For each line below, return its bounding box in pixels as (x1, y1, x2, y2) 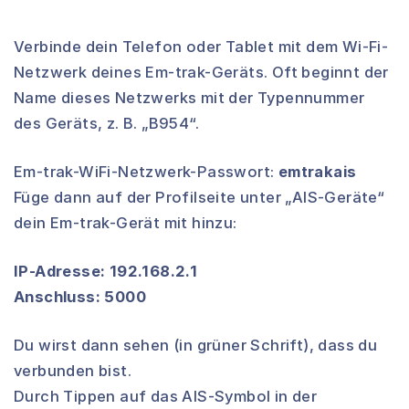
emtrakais (278, 163, 357, 182)
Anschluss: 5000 (14, 288, 146, 307)
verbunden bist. (14, 362, 132, 381)
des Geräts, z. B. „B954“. (14, 114, 199, 133)
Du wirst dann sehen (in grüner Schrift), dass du (14, 336, 378, 355)
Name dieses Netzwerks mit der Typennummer (14, 89, 365, 108)
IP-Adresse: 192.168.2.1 (14, 262, 198, 281)
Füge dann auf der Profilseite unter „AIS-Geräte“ (14, 188, 385, 207)
